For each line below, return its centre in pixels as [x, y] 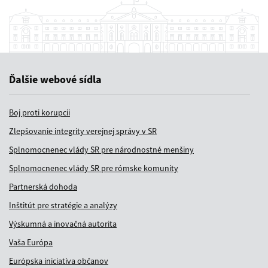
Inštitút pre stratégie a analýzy [63, 205]
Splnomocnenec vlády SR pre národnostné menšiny [101, 149]
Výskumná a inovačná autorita [63, 223]
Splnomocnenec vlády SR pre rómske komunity [94, 168]
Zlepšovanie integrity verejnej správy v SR [83, 131]
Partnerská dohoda [43, 186]
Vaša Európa [31, 242]
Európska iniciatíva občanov [59, 261]
